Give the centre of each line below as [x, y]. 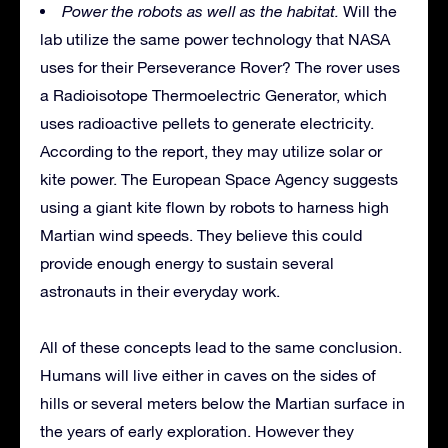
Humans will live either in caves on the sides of [208, 374]
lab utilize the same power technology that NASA [215, 38]
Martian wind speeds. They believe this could [201, 234]
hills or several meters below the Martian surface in [222, 402]
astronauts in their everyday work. [160, 290]
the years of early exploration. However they [197, 430]
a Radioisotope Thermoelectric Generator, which [213, 94]
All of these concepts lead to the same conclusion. [221, 346]
